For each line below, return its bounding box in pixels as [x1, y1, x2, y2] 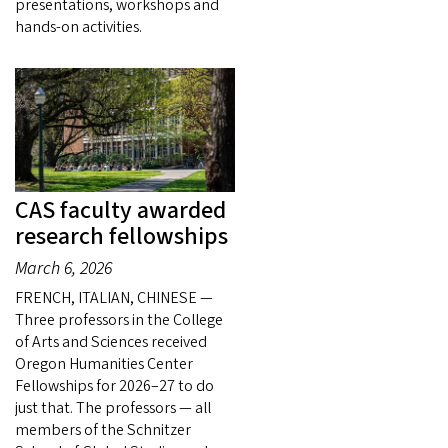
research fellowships [15, 219, 228, 255]
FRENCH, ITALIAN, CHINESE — [15, 287, 213, 310]
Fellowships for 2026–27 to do [15, 375, 214, 398]
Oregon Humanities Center [15, 353, 193, 376]
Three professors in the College [15, 309, 223, 332]
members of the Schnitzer [15, 419, 191, 442]
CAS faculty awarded [15, 193, 226, 229]
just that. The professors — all [15, 397, 211, 420]
